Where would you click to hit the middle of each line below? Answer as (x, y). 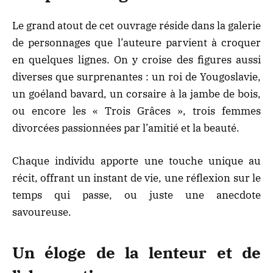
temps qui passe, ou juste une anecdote (136, 195)
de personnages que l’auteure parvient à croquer (136, 42)
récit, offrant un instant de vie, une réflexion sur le (136, 178)
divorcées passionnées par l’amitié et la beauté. (126, 128)
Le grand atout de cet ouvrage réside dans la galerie (136, 25)
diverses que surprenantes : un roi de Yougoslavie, (136, 76)
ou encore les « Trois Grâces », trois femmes (136, 111)
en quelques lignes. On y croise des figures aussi (136, 59)
